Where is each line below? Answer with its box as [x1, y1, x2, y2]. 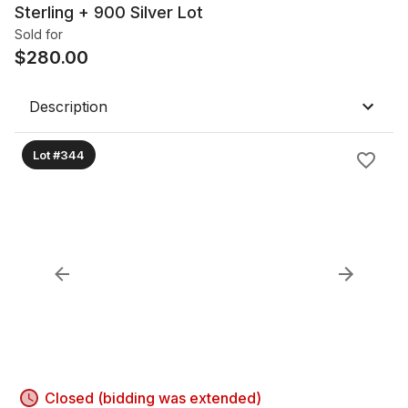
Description [29, 97, 107, 116]
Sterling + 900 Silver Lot [15, 3, 203, 22]
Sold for [15, 26, 63, 42]
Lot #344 [33, 147, 85, 162]
